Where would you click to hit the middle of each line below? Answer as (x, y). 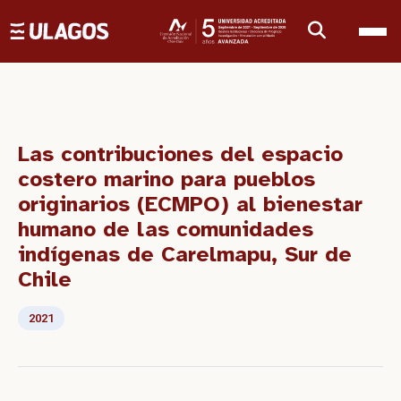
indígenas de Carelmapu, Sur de (185, 254)
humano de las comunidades (166, 229)
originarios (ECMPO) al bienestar (190, 204)
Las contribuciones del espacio (180, 154)
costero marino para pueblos (166, 179)
